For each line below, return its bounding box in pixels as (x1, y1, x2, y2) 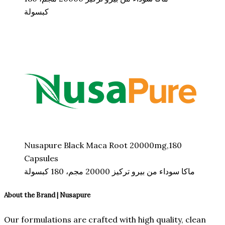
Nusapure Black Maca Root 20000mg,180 (24, 140, 182, 150)
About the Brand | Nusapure (4, 191, 90, 200)
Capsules (24, 153, 58, 163)
